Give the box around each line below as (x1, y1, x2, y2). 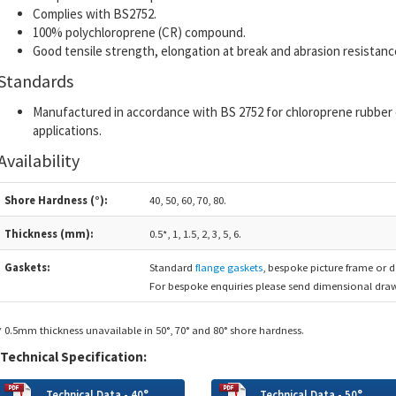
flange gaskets (194, 259, 263, 274)
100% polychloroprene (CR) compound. (32, 23, 246, 41)
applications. (32, 121, 102, 139)
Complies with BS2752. (32, 4, 156, 22)
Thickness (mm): (4, 225, 94, 240)
